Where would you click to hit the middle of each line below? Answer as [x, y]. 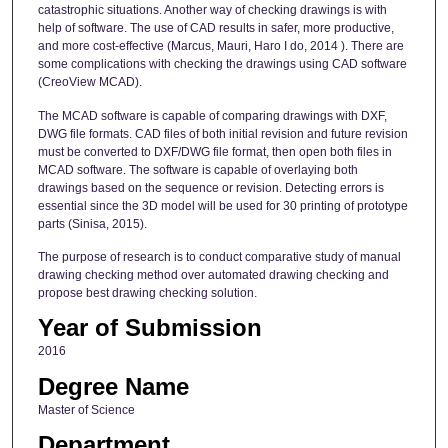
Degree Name [113, 386]
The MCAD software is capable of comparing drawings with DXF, [212, 115]
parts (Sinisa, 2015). [92, 223]
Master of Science [86, 409]
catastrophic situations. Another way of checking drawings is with [212, 10]
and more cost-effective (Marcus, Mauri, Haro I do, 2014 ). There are [220, 46]
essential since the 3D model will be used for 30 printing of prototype [222, 205]
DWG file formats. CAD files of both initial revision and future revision [222, 133]
